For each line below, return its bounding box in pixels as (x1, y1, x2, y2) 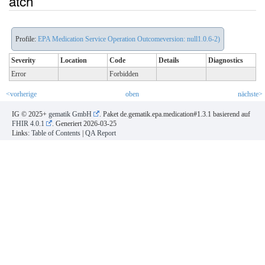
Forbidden (109, 69, 138, 78)
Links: (12, 128, 31, 137)
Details (159, 56, 179, 64)
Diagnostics (208, 56, 243, 64)
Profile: (15, 34, 38, 43)
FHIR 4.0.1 (12, 119, 44, 128)
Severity (11, 56, 35, 64)
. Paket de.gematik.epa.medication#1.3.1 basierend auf (99, 109, 250, 118)
